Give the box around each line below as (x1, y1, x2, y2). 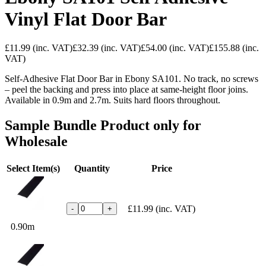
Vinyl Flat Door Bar (5, 8, 167, 30)
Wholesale (5, 134, 68, 150)
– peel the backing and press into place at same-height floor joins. (5, 84, 248, 95)
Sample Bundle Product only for (5, 118, 201, 134)
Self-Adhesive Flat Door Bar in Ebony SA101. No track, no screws (5, 74, 258, 84)
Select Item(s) (7, 163, 60, 173)
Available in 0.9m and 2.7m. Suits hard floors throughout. (5, 95, 220, 106)
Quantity (74, 163, 110, 173)
